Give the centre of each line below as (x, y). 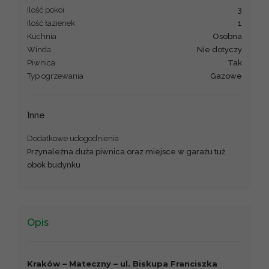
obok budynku (54, 165)
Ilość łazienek (51, 23)
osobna (231, 36)
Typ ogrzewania (55, 76)
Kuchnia (42, 36)
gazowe (229, 76)
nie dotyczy (222, 49)
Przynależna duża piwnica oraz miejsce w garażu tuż (126, 151)
